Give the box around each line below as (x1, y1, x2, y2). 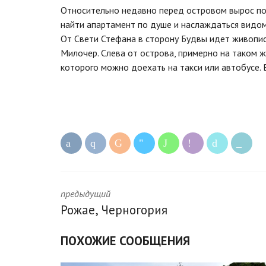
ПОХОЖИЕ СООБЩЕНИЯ (61, 232, 190, 249)
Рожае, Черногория (61, 201, 167, 218)
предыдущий (61, 187, 110, 199)
